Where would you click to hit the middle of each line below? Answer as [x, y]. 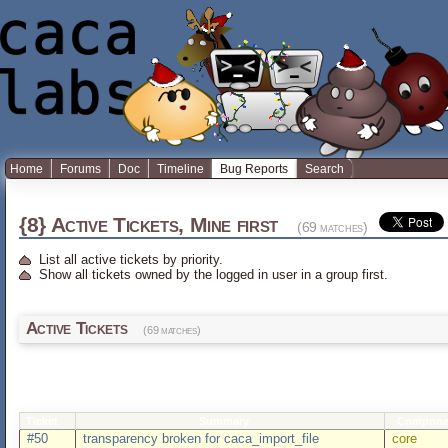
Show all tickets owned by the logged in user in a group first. [213, 275]
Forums [80, 169]
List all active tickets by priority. [131, 260]
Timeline [180, 169]
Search [325, 169]
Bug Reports [254, 169]
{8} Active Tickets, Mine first [151, 225]
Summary [224, 421]
